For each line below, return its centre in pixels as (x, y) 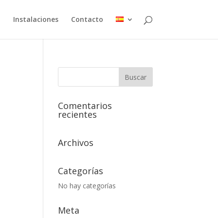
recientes (78, 114)
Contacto (87, 19)
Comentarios (85, 106)
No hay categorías (87, 186)
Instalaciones (36, 19)
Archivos (76, 143)
